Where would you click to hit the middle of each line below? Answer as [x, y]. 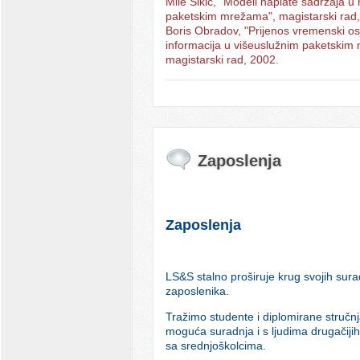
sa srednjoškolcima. [215, 345]
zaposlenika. [197, 290]
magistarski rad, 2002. [222, 60]
